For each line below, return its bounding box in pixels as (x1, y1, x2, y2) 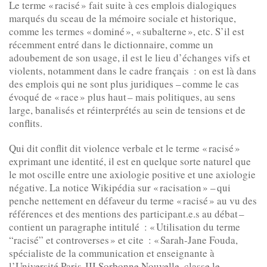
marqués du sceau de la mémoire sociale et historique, (9, 11, 236, 26)
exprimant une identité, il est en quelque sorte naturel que (9, 154, 251, 169)
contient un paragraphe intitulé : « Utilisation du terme (9, 220, 240, 234)
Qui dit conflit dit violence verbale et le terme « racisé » (9, 141, 240, 156)
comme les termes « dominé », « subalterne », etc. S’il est (9, 24, 244, 39)
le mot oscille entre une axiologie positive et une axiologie (9, 167, 256, 182)
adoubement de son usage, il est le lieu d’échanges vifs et (9, 51, 250, 65)
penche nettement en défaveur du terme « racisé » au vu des (9, 194, 257, 208)
